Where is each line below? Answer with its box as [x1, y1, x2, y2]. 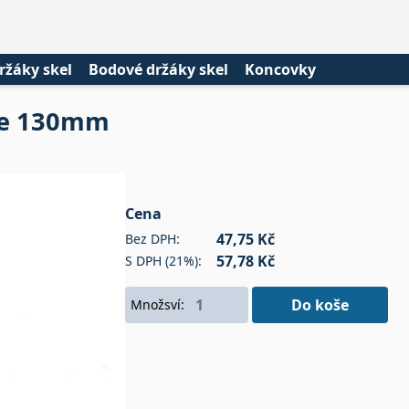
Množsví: [131, 295, 184, 313]
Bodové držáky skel [89, 58, 228, 79]
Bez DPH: [125, 229, 180, 247]
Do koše [291, 294, 349, 315]
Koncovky [245, 58, 316, 79]
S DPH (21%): [125, 251, 202, 269]
